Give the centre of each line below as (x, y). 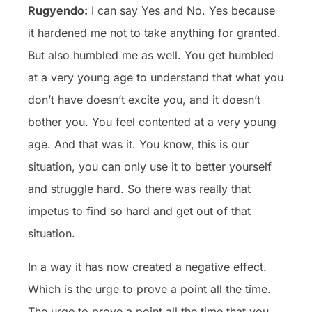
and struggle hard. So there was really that (139, 188)
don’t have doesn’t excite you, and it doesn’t (144, 99)
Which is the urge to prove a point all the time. (149, 289)
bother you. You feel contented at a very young (152, 122)
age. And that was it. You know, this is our (138, 144)
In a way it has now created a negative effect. (147, 266)
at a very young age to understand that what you (156, 77)
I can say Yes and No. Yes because (181, 10)
